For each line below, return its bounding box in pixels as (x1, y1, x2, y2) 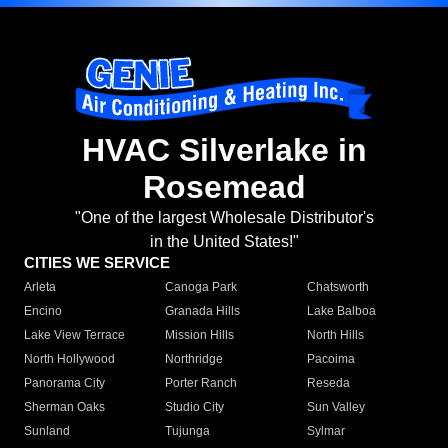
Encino (24, 304, 62, 319)
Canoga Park (165, 280, 238, 295)
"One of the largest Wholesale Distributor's (74, 209, 374, 227)
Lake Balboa (306, 304, 376, 319)
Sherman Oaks (24, 400, 105, 415)
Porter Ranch (165, 376, 238, 391)
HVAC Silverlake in (81, 132, 367, 169)
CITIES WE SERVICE (24, 254, 170, 272)
